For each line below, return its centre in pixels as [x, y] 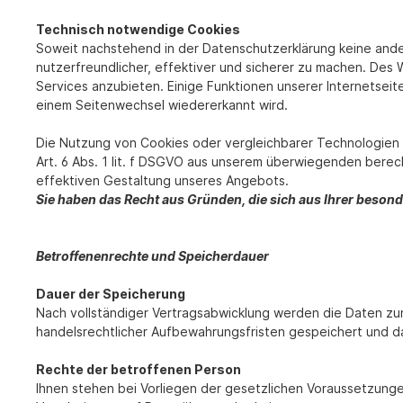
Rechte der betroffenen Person [139, 370]
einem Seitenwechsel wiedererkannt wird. [162, 105]
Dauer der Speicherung [111, 294]
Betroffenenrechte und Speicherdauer [152, 256]
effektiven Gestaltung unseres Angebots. [162, 181]
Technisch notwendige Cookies [138, 30]
